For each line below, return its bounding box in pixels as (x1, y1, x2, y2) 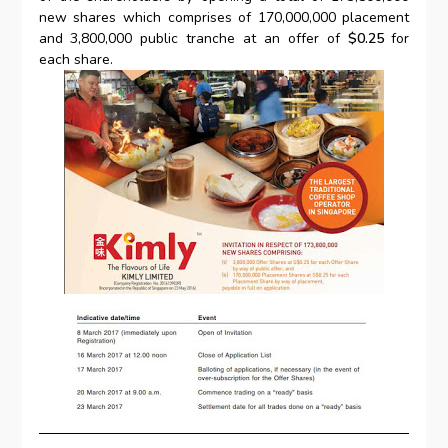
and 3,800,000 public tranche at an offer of (38, 29, 348, 49)
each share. (38, 50, 113, 70)
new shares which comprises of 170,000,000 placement (38, 8, 410, 28)
